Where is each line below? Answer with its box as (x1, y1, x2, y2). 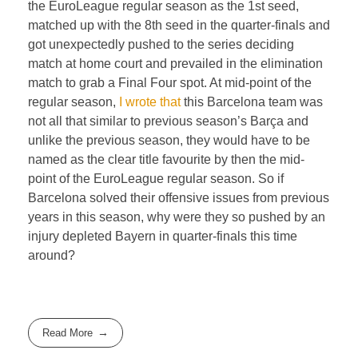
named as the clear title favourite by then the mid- (28, 152, 304, 166)
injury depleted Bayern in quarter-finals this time (28, 229, 297, 243)
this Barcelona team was (181, 94, 323, 109)
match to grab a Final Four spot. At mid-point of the (28, 75, 312, 89)
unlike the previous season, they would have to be (28, 133, 310, 147)
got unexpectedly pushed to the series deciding (28, 37, 294, 51)
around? (28, 248, 75, 262)
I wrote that (119, 94, 181, 109)
